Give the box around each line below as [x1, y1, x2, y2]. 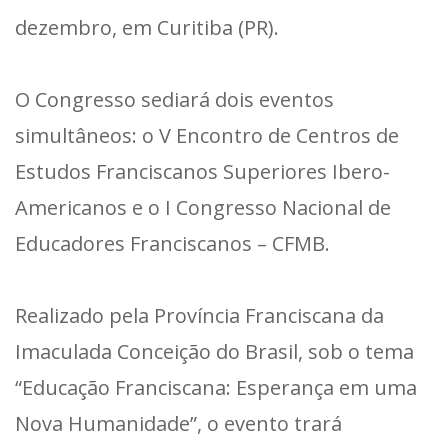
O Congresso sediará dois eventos [15, 85, 334, 113]
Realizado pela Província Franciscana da [15, 301, 384, 329]
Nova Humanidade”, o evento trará [15, 409, 342, 437]
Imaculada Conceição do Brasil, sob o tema [15, 337, 414, 365]
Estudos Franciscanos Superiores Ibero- [15, 157, 390, 185]
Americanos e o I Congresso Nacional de [15, 193, 391, 221]
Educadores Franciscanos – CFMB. [15, 229, 330, 257]
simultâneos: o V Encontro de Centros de [15, 121, 399, 149]
